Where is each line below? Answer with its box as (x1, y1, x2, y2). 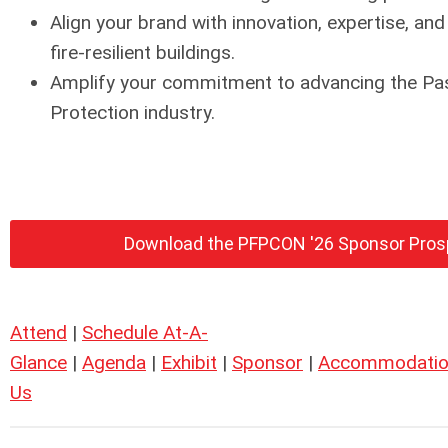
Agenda (82, 350, 146, 374)
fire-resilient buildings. (50, 41, 235, 65)
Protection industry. (50, 101, 215, 125)
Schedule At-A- (82, 320, 208, 344)
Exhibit (161, 350, 217, 374)
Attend (10, 320, 67, 344)
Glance (10, 350, 67, 374)
